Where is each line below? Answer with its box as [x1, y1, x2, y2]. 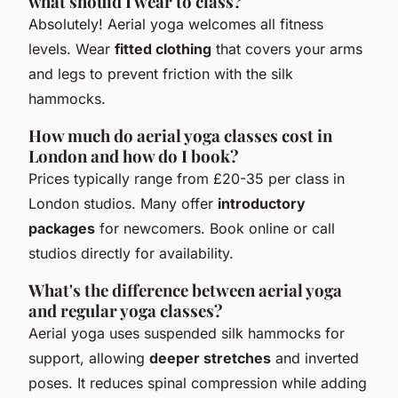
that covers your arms [211, 39, 362, 58]
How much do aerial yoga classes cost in [28, 123, 332, 147]
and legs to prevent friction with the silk [28, 64, 293, 83]
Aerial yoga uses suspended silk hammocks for [28, 323, 345, 342]
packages [28, 219, 95, 237]
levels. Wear [28, 39, 115, 58]
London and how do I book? [28, 144, 239, 167]
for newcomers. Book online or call [95, 219, 335, 237]
